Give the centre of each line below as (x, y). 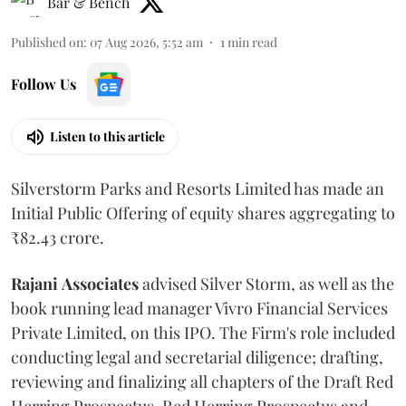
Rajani (34, 283)
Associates (100, 283)
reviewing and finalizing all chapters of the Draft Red (202, 381)
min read (252, 42)
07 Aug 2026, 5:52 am (146, 42)
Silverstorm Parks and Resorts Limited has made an (198, 188)
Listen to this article (107, 136)
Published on (47, 42)
